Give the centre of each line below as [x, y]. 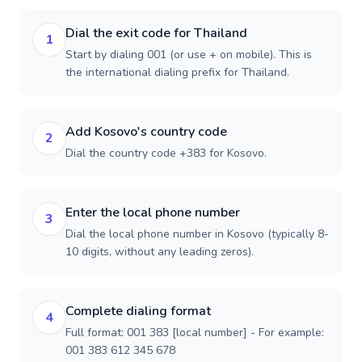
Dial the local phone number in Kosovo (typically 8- [197, 234]
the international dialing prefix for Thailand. [177, 72]
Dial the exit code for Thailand [156, 33]
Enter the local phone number [153, 213]
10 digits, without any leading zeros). [160, 252]
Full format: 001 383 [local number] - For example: [195, 333]
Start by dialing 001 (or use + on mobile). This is [189, 55]
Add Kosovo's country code [146, 132]
